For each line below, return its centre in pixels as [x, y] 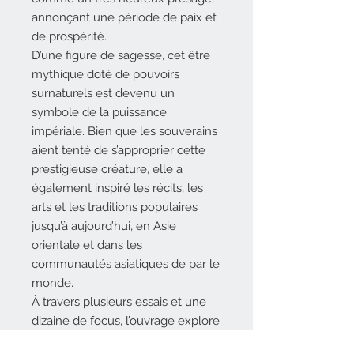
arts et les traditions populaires [115, 207]
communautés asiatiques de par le [126, 264]
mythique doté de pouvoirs [105, 74]
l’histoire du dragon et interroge [117, 340]
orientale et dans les [87, 245]
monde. [53, 283]
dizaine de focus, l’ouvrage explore [126, 321]
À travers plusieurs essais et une [119, 302]
